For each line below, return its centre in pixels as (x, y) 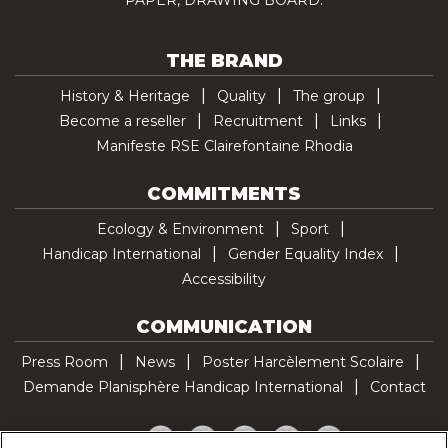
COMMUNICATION (224, 326)
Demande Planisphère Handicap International (182, 386)
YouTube (291, 433)
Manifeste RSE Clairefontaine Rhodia (224, 145)
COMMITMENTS (224, 193)
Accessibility (224, 278)
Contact (397, 386)
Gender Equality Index (305, 253)
